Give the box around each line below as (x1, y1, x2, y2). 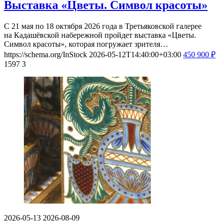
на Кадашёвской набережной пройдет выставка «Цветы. (4, 30, 196, 39)
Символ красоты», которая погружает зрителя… (4, 39, 168, 48)
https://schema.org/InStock (4, 50, 87, 59)
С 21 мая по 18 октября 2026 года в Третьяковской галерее (4, 21, 202, 30)
